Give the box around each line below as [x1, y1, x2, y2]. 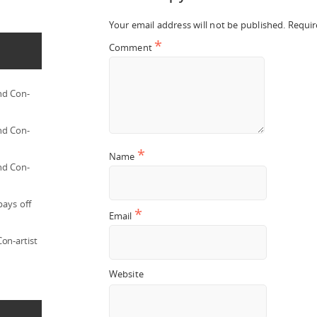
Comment [109, 40, 155, 54]
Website [109, 267, 144, 280]
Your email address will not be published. [109, 18, 286, 31]
